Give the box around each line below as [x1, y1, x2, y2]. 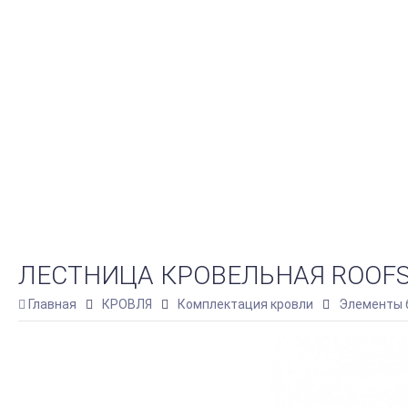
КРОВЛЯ [102, 297, 152, 311]
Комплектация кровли [178, 297, 313, 311]
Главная [28, 297, 76, 311]
